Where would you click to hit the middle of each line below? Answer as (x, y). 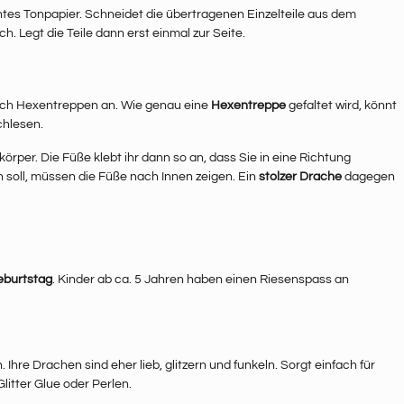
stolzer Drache (300, 177)
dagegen (368, 177)
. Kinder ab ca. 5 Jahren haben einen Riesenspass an (201, 280)
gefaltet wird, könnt (341, 106)
